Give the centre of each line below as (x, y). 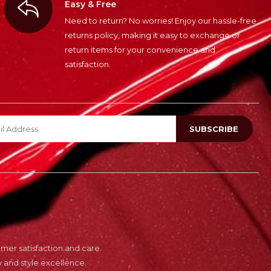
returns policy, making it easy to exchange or (152, 35)
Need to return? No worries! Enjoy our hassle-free (160, 21)
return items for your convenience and (140, 50)
